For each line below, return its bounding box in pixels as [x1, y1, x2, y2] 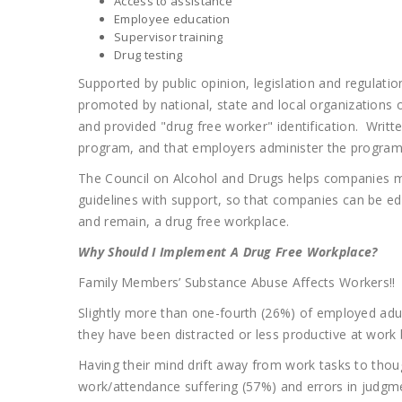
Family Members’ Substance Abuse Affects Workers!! [78, 274, 396, 291]
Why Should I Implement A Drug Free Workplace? [78, 243, 378, 260]
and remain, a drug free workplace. [78, 213, 290, 230]
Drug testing [114, 47, 183, 63]
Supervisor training [114, 29, 223, 45]
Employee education [114, 11, 231, 27]
